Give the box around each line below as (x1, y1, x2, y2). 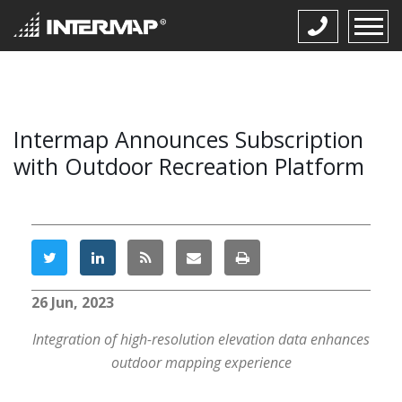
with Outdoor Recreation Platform (13, 151, 364, 181)
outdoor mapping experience (110, 353, 292, 372)
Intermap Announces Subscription (13, 124, 363, 154)
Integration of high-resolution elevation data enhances (32, 329, 370, 349)
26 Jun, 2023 (31, 293, 114, 312)
